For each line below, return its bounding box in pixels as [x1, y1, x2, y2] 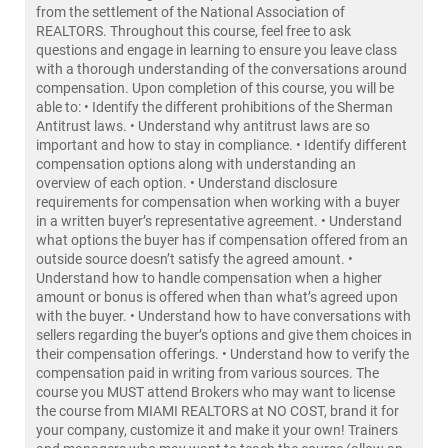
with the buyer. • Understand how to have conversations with [36, 308, 411, 324]
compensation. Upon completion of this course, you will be [36, 80, 394, 96]
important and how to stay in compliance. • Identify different [36, 137, 407, 153]
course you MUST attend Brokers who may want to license [36, 384, 395, 400]
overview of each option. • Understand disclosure [36, 175, 337, 191]
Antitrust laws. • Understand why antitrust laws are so [36, 118, 370, 134]
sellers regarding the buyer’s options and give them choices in [36, 327, 412, 343]
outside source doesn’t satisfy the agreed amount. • [36, 251, 353, 267]
